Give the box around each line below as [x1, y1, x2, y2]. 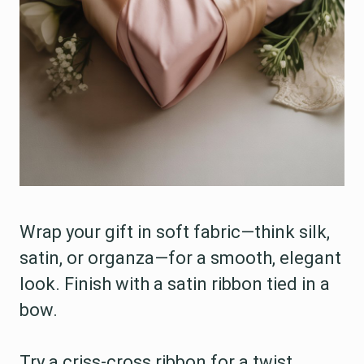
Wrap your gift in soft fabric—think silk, [19, 222, 330, 242]
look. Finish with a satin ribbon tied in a [19, 274, 330, 294]
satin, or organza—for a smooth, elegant [19, 248, 341, 268]
